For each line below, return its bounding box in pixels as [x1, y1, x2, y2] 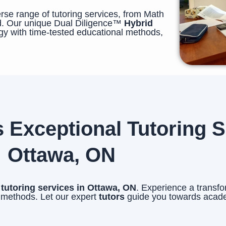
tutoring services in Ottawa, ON [1, 182, 136, 193]
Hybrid [124, 18, 153, 28]
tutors [99, 191, 127, 202]
